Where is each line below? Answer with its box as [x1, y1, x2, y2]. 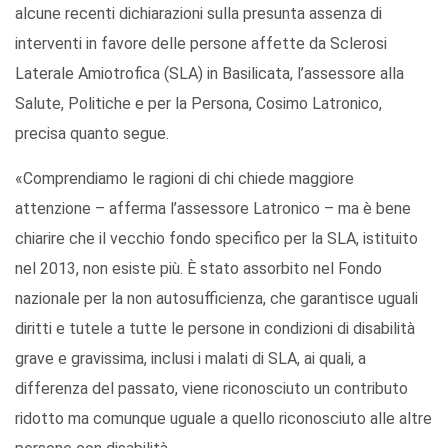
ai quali [304, 349, 351, 369]
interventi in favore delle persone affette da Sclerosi [15, 34, 387, 54]
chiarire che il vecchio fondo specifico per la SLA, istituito [15, 229, 418, 249]
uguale [166, 409, 220, 429]
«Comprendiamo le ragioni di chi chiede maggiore [15, 169, 354, 189]
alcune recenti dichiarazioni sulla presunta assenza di [15, 4, 382, 24]
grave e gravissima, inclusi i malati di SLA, [15, 349, 304, 369]
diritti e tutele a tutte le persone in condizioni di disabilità [15, 319, 415, 339]
